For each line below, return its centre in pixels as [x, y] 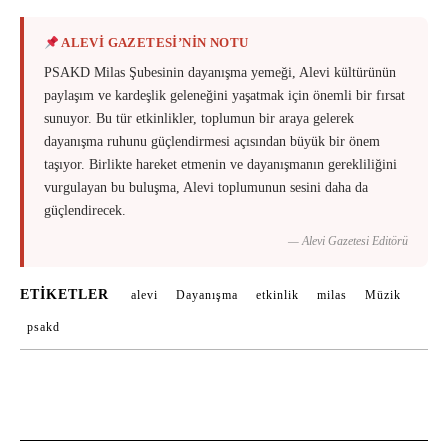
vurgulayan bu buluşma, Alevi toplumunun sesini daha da [206, 188]
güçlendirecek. [85, 211]
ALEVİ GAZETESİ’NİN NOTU [153, 43]
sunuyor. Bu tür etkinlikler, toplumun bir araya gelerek [199, 119]
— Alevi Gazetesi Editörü [348, 241]
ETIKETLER [64, 295]
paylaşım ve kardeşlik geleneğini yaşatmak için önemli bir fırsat [224, 96]
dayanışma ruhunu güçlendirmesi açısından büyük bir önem [212, 142]
